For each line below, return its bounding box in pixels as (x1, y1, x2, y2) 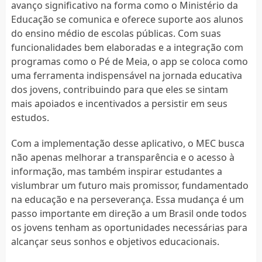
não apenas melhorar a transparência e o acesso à (11, 150, 235, 164)
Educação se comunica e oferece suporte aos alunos (11, 12, 243, 26)
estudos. (11, 111, 49, 124)
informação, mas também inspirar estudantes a (11, 164, 222, 178)
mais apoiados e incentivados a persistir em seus (11, 96, 227, 110)
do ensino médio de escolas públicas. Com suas (11, 26, 221, 40)
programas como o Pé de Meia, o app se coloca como (11, 54, 248, 68)
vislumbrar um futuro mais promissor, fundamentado (11, 178, 249, 192)
